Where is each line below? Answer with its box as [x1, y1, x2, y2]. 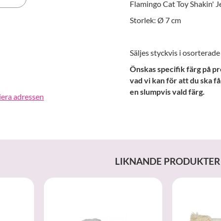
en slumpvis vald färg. [130, 87, 205, 97]
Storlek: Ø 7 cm [130, 15, 181, 25]
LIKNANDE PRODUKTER [114, 155, 220, 167]
